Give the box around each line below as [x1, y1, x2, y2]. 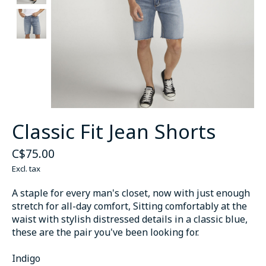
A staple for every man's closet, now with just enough [12, 186, 250, 199]
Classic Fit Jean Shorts [12, 118, 216, 145]
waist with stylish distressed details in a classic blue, [12, 212, 248, 226]
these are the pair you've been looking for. [12, 225, 199, 239]
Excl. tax [12, 163, 40, 174]
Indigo [12, 251, 40, 265]
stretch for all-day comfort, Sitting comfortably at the [12, 199, 247, 213]
